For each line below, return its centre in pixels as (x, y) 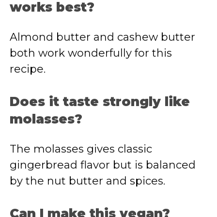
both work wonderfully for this (91, 53)
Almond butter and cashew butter (102, 37)
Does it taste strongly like (100, 102)
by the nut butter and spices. (87, 181)
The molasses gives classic (81, 149)
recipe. (28, 69)
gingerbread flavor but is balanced (103, 165)
